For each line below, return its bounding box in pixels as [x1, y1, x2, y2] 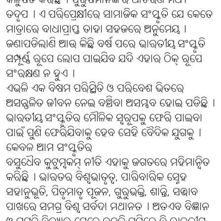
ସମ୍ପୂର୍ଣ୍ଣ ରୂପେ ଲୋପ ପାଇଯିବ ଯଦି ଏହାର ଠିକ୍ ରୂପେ [6, 52, 202, 67]
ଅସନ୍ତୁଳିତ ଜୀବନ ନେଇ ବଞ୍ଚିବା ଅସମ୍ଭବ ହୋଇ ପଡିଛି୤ [6, 97, 215, 111]
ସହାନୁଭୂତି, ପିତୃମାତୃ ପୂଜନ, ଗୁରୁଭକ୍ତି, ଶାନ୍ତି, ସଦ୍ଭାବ [6, 185, 198, 200]
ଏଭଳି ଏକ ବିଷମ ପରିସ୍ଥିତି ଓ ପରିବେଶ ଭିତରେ [6, 82, 184, 97]
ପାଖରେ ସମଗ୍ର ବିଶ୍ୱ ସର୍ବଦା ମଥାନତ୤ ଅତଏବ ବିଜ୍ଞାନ [6, 200, 209, 215]
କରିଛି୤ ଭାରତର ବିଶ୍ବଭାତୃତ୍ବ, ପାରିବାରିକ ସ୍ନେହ [6, 171, 187, 185]
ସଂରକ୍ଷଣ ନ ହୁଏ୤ [6, 67, 75, 82]
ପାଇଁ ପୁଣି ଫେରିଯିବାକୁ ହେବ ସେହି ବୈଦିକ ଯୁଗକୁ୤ [6, 126, 201, 141]
